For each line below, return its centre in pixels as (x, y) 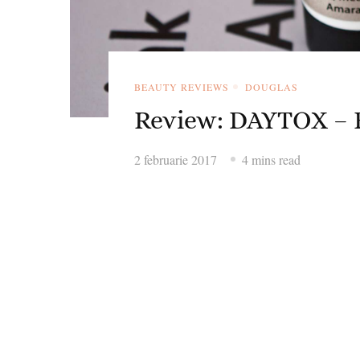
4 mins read (271, 159)
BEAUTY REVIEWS (182, 86)
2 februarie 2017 (176, 159)
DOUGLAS (272, 86)
